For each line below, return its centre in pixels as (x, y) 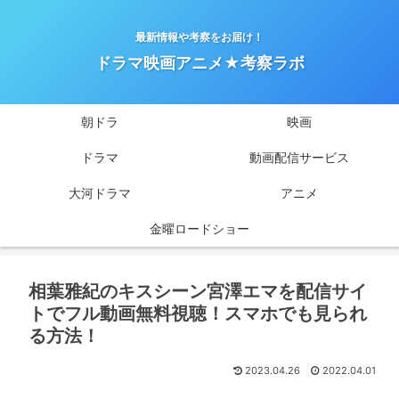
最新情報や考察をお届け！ (199, 37)
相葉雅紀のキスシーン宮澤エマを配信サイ (198, 292)
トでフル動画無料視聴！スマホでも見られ (198, 314)
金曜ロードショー (199, 229)
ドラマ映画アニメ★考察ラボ (199, 63)
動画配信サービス (299, 158)
